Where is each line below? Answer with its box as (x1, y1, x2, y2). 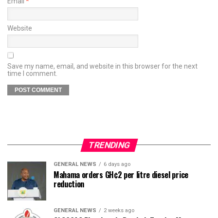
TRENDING (87, 140, 131, 150)
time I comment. (7, 69, 57, 77)
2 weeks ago (104, 207, 134, 214)
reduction (54, 178, 85, 190)
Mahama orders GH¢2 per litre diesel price (54, 168, 188, 181)
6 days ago (104, 161, 130, 167)
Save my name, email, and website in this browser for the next (7, 62, 198, 70)
